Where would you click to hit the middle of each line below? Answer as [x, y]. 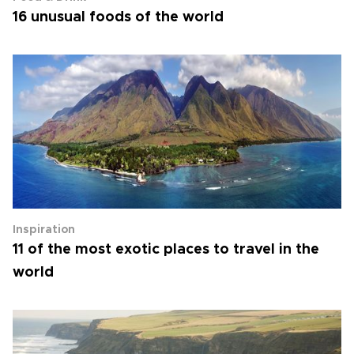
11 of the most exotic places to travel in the [166, 250]
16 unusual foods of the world [118, 17]
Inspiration [44, 230]
